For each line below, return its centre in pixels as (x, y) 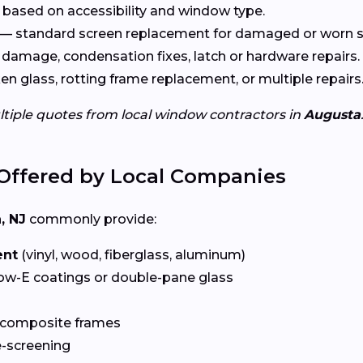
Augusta (332, 114)
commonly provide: (91, 219)
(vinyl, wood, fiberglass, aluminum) (132, 254)
